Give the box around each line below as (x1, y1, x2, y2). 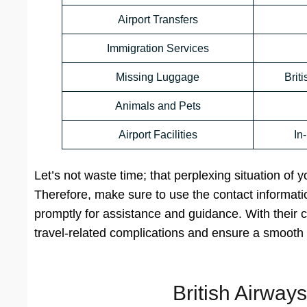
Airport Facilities (118, 129, 197, 141)
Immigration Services (106, 42, 209, 55)
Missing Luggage (116, 71, 199, 84)
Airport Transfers (117, 14, 198, 26)
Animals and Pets (114, 100, 201, 112)
